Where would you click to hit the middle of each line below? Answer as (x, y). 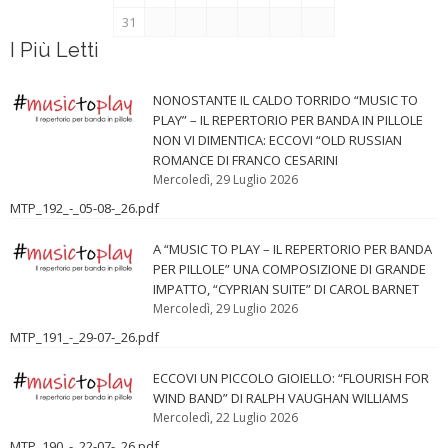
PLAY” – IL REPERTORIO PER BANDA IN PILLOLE (288, 119)
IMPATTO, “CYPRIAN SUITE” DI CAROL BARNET (286, 288)
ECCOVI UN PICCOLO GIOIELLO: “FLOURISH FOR (291, 377)
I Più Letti (54, 49)
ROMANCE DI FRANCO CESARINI (246, 159)
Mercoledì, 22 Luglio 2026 (226, 417)
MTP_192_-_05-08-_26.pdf (84, 207)
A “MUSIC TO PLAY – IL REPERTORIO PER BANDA (293, 248)
